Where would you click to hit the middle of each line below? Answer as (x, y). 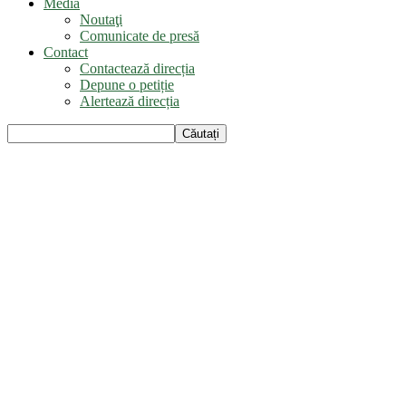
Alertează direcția (130, 101)
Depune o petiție (127, 84)
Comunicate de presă (140, 35)
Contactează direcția (137, 68)
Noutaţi (101, 19)
